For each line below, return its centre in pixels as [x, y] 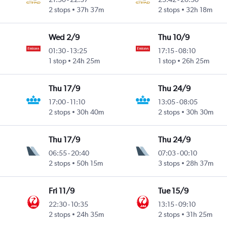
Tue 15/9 [173, 191]
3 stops [169, 163]
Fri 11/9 [62, 191]
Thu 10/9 [174, 37]
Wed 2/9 [64, 37]
